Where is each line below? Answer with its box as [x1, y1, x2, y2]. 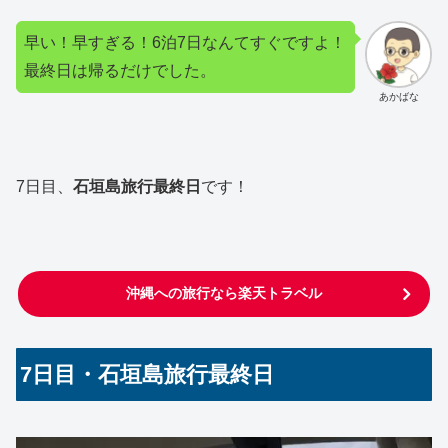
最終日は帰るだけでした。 [24, 62, 216, 80]
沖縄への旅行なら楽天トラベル [126, 284, 322, 301]
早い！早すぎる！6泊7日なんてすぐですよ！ [24, 34, 346, 52]
